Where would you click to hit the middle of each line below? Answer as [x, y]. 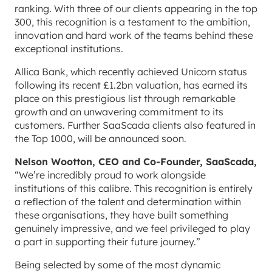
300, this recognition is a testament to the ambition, [132, 22]
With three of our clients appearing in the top [156, 8]
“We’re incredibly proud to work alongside [110, 175]
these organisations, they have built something [121, 215]
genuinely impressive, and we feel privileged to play [132, 228]
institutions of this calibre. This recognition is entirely [134, 188]
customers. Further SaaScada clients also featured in [135, 125]
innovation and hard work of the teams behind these [134, 35]
